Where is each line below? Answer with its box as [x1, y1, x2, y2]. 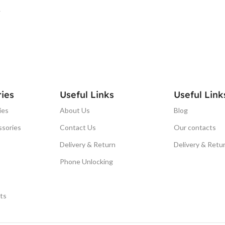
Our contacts [173, 123, 216, 132]
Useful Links [60, 88, 115, 100]
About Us [60, 105, 90, 115]
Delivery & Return [60, 140, 116, 149]
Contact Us [60, 123, 96, 132]
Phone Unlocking [60, 157, 114, 166]
